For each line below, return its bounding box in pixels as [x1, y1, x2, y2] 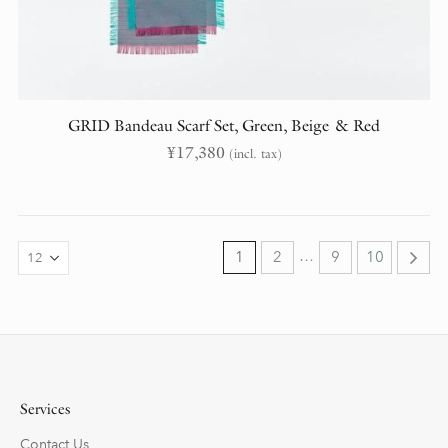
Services [20, 399, 70, 418]
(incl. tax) [228, 145, 282, 161]
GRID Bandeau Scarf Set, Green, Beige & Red [68, 115, 380, 135]
